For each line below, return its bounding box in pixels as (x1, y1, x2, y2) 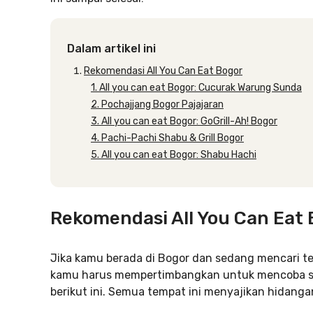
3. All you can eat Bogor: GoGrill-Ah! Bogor (91, 115, 277, 127)
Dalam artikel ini (67, 42, 156, 55)
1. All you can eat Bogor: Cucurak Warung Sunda (91, 82, 302, 94)
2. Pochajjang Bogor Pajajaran (91, 99, 224, 110)
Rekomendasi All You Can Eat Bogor (84, 65, 242, 77)
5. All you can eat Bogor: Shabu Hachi (91, 149, 256, 161)
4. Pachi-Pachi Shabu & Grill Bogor (91, 132, 244, 144)
